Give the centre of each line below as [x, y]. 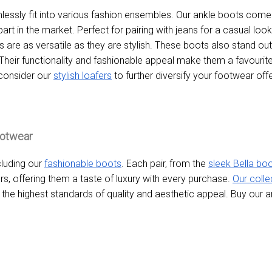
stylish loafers [83, 76]
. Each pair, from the [165, 164]
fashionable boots [83, 164]
